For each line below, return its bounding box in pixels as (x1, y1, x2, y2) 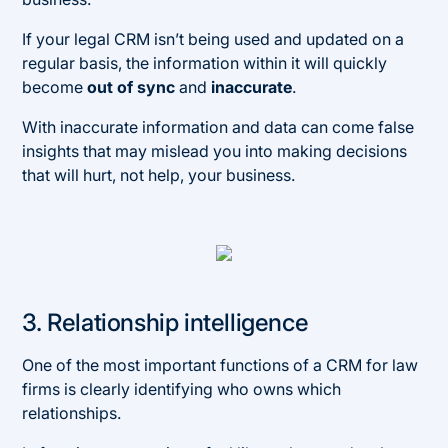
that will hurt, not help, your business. (22, 164, 296, 185)
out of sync (87, 76, 176, 97)
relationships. (22, 402, 122, 423)
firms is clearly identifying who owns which (22, 378, 342, 399)
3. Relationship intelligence (22, 307, 309, 337)
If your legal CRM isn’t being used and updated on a (22, 28, 405, 49)
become (22, 76, 88, 97)
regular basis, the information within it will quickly (22, 52, 388, 73)
